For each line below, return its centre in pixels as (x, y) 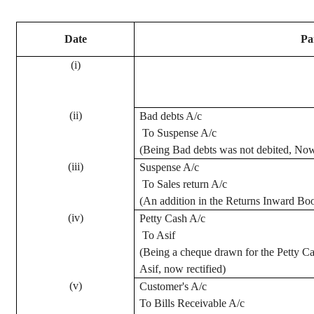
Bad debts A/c (171, 116)
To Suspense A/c (180, 133)
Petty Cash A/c (173, 218)
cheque (196, 252)
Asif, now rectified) (183, 269)
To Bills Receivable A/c (192, 303)
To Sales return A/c (185, 184)
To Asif (159, 235)
